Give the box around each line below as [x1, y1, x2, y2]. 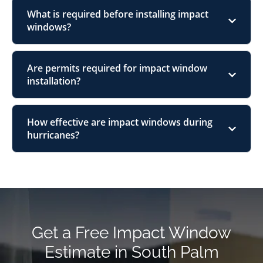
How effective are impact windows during [27, 116, 213, 129]
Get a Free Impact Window [32, 223, 231, 243]
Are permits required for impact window [27, 62, 207, 75]
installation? [27, 75, 80, 88]
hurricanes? [27, 129, 79, 142]
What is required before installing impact [27, 8, 208, 21]
